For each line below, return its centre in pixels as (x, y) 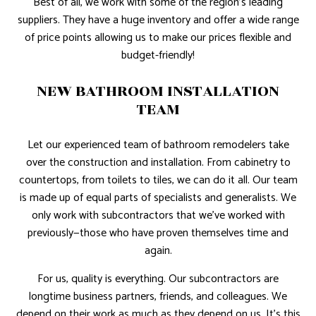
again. (158, 250)
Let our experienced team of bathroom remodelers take (158, 145)
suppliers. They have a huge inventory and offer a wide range (158, 20)
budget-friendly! (158, 55)
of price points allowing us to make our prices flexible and (158, 37)
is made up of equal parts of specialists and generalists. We (158, 197)
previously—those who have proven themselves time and (158, 233)
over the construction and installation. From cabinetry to (158, 162)
